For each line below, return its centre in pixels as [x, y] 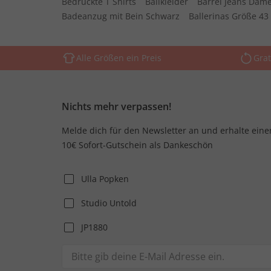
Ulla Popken [105, 179]
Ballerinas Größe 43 [229, 16]
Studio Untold [109, 203]
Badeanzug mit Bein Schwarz [121, 16]
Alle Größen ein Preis [119, 58]
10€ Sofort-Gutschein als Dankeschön [137, 145]
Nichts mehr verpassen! [116, 106]
